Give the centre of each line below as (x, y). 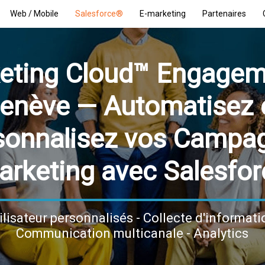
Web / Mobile (34, 14)
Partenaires (224, 14)
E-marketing (163, 14)
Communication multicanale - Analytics (132, 233)
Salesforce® (99, 14)
